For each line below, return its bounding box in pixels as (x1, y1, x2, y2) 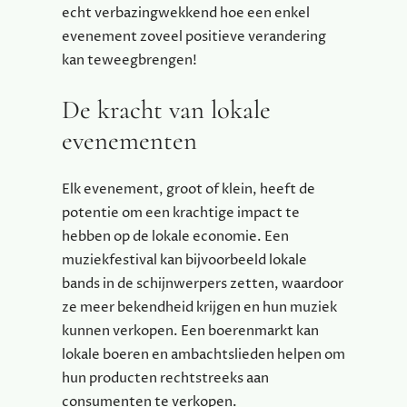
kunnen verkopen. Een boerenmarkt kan (62, 321, 319, 341)
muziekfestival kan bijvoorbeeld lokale (62, 250, 307, 270)
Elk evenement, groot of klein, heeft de (62, 179, 315, 199)
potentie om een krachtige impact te (62, 203, 300, 223)
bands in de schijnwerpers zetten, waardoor (62, 273, 343, 293)
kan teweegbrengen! (62, 50, 197, 70)
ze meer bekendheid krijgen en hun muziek (62, 297, 337, 317)
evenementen (62, 124, 197, 156)
